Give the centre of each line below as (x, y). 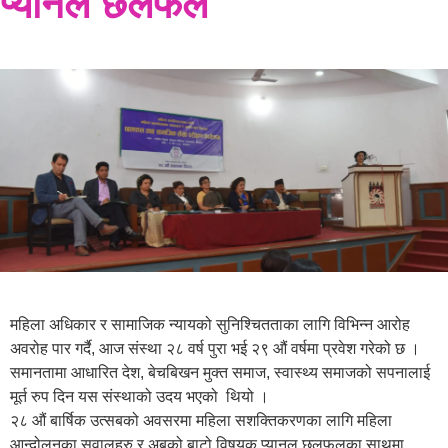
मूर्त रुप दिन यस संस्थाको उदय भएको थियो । (141, 396)
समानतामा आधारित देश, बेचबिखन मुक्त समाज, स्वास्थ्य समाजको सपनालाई (220, 372)
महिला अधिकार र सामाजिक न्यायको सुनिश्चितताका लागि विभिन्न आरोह (210, 324)
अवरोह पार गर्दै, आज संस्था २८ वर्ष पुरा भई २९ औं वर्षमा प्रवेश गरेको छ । (215, 348)
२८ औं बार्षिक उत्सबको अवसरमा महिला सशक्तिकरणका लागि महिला (201, 420)
